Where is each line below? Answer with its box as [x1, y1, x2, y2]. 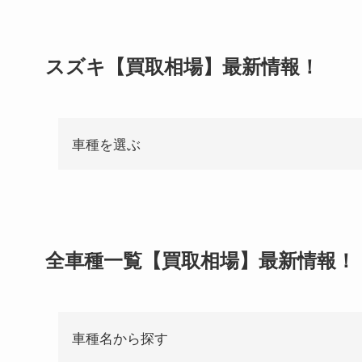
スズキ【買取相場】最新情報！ [45, 52, 319, 80]
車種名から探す [72, 326, 168, 347]
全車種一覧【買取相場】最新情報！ [45, 246, 356, 274]
